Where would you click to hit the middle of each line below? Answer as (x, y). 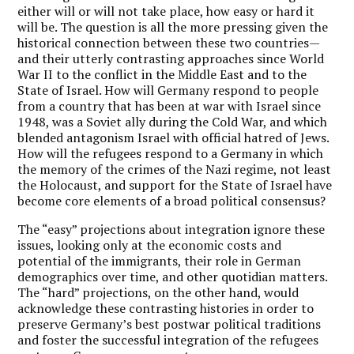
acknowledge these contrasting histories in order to (166, 308)
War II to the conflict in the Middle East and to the (162, 74)
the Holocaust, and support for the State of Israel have (175, 185)
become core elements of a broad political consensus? (172, 200)
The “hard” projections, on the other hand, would (158, 292)
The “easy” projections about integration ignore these (171, 229)
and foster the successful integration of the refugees (168, 339)
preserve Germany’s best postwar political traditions (169, 324)
